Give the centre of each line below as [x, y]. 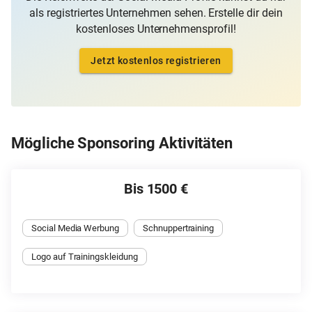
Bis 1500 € [156, 189]
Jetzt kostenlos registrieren [156, 61]
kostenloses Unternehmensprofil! [156, 29]
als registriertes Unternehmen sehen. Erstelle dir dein [156, 13]
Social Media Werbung [75, 228]
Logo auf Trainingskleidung [85, 257]
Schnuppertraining [179, 228]
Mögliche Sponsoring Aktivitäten [122, 143]
